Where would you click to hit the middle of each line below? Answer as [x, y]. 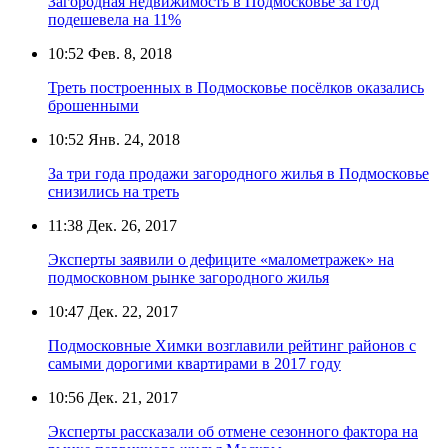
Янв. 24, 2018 [132, 139]
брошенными [93, 105]
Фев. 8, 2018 [128, 53]
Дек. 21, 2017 [131, 397]
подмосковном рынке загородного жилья [188, 277]
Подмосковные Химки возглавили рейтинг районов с [232, 345]
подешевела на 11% [114, 19]
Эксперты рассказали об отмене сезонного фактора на [233, 431]
